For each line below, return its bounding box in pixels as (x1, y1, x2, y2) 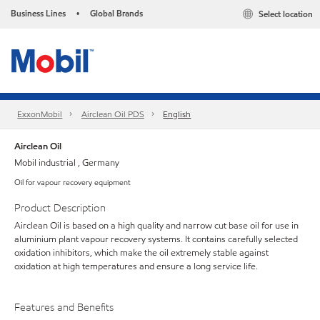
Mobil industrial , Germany (14, 156, 119, 169)
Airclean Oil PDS (81, 108, 144, 121)
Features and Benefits (14, 299, 114, 314)
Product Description (14, 201, 106, 215)
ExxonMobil (17, 108, 63, 121)
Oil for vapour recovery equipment (14, 176, 131, 188)
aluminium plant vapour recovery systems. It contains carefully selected (14, 232, 298, 246)
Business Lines (11, 7, 66, 19)
